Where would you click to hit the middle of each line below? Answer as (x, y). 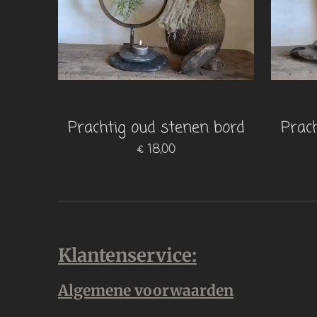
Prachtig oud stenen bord (156, 128)
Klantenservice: (127, 255)
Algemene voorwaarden (146, 290)
